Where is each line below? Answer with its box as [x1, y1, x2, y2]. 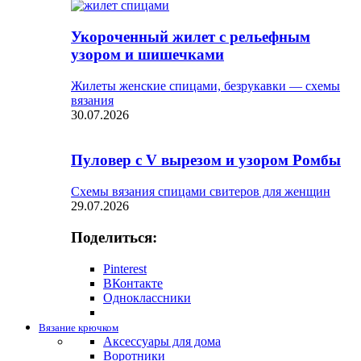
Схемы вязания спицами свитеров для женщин [71, 185, 330, 199]
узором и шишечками [71, 46, 224, 64]
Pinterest [103, 261, 147, 276]
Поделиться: [71, 228, 157, 246]
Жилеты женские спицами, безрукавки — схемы [71, 78, 340, 93]
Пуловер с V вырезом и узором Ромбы [71, 151, 341, 169]
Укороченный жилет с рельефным [71, 28, 310, 46]
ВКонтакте [103, 276, 163, 290]
